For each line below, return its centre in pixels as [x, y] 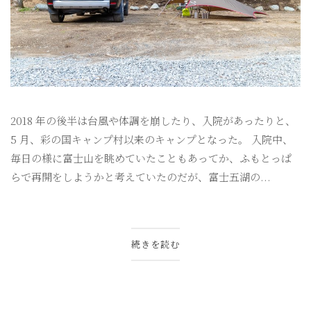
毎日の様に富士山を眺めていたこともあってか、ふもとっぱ [151, 158]
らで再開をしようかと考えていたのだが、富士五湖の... [141, 177]
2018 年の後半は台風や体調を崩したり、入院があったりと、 [153, 121]
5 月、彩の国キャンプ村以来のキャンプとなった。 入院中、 [152, 140]
